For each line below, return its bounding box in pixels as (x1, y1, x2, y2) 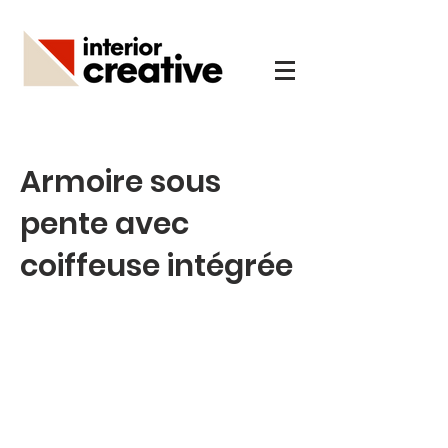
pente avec (20, 203, 189, 245)
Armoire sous (20, 161, 221, 203)
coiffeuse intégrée (20, 245, 293, 287)
